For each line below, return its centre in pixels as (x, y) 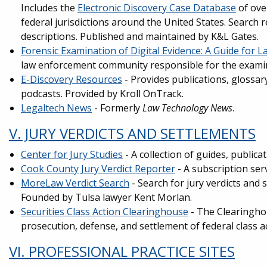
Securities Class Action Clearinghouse (105, 212)
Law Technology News (187, 108)
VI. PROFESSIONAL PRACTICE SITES (122, 251)
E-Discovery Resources (72, 79)
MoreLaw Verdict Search (75, 183)
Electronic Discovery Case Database (157, 8)
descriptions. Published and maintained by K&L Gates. (140, 36)
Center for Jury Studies (72, 154)
